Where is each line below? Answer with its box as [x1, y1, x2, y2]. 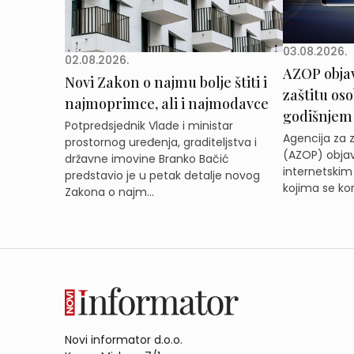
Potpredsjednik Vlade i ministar [65, 118, 233, 134]
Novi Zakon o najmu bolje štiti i [65, 73, 267, 92]
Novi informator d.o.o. [65, 331, 183, 348]
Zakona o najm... [65, 184, 154, 201]
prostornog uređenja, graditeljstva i [65, 134, 257, 151]
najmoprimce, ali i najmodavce [65, 94, 269, 114]
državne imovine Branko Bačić [65, 151, 229, 168]
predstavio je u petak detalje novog [65, 168, 260, 184]
